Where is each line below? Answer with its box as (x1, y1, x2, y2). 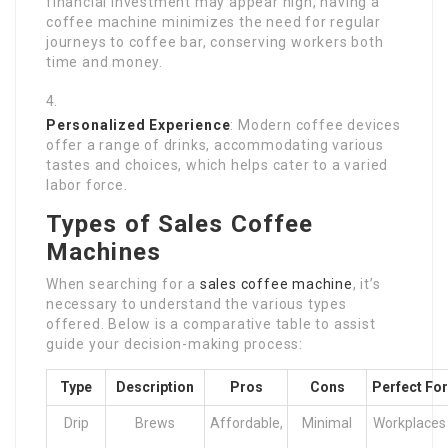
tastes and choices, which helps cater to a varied (46, 157, 389, 174)
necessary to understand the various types (46, 296, 347, 313)
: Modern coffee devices (230, 117, 401, 134)
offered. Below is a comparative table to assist (46, 316, 376, 333)
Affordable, (209, 415, 283, 432)
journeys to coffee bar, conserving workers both (46, 34, 384, 51)
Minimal (302, 415, 352, 432)
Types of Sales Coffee (46, 210, 314, 239)
